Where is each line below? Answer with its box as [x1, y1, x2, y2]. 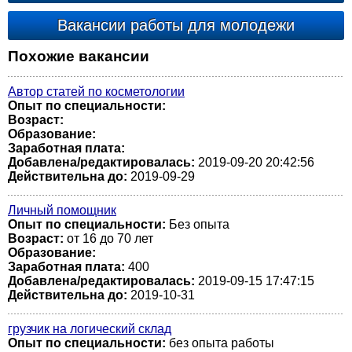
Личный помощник [8, 203, 116, 217]
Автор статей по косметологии [8, 85, 185, 98]
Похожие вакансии [8, 48, 149, 64]
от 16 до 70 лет [64, 232, 153, 245]
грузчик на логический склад [8, 322, 171, 335]
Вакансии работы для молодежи [57, 16, 295, 34]
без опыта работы [166, 336, 274, 350]
